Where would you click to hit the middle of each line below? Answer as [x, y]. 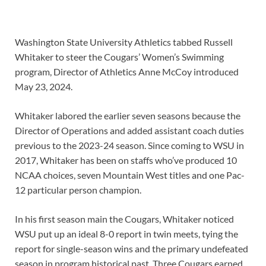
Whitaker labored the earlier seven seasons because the [128, 116]
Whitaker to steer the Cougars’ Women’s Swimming [119, 57]
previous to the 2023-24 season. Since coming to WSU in [129, 145]
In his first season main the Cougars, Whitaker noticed [124, 219]
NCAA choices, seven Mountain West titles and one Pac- [130, 175]
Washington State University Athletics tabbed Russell [124, 42]
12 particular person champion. [78, 190]
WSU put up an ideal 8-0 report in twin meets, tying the [126, 234]
